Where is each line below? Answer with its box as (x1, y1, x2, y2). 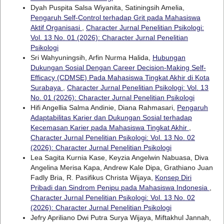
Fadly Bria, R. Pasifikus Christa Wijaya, (30, 173, 155, 181)
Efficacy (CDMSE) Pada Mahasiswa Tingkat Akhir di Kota (30, 73, 209, 81)
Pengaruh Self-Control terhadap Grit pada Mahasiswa (30, 13, 200, 21)
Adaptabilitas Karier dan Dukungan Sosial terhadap (30, 113, 192, 121)
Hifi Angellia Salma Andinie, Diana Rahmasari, (30, 103, 177, 111)
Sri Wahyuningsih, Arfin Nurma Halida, (30, 53, 152, 61)
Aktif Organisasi (30, 23, 82, 31)
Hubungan (152, 53, 185, 61)
